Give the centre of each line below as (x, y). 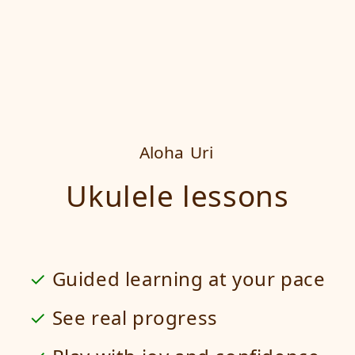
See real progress (132, 317)
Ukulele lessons (189, 196)
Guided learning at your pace (186, 278)
